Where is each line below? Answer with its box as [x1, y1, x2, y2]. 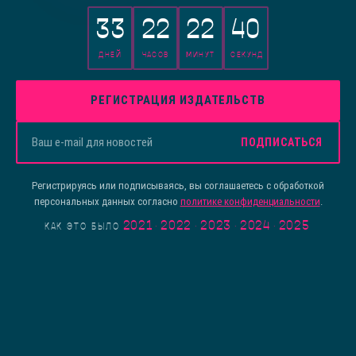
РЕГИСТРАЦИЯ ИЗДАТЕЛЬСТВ [91, 92, 265, 107]
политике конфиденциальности [180, 195, 320, 207]
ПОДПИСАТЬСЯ [240, 135, 323, 149]
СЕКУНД [230, 50, 264, 60]
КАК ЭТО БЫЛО [44, 222, 120, 232]
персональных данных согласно [33, 195, 180, 207]
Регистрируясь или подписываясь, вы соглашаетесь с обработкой [32, 179, 324, 192]
